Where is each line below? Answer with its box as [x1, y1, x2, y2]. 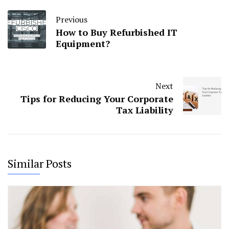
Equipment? [56, 37, 110, 50]
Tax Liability [116, 104, 173, 117]
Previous [56, 14, 87, 26]
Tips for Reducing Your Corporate [20, 93, 173, 105]
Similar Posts [8, 156, 72, 171]
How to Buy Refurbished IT [56, 26, 177, 39]
